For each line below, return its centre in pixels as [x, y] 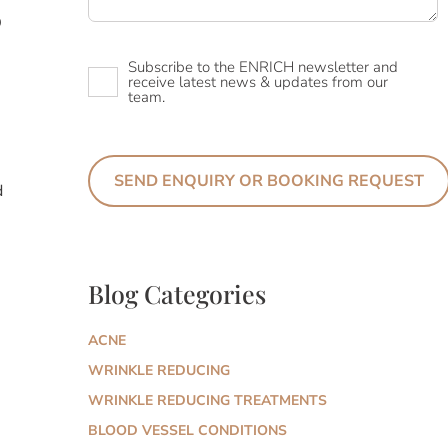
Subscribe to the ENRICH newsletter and [263, 67]
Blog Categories [177, 294]
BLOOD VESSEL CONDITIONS [188, 431]
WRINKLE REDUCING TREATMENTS [208, 401]
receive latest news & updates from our [258, 82]
